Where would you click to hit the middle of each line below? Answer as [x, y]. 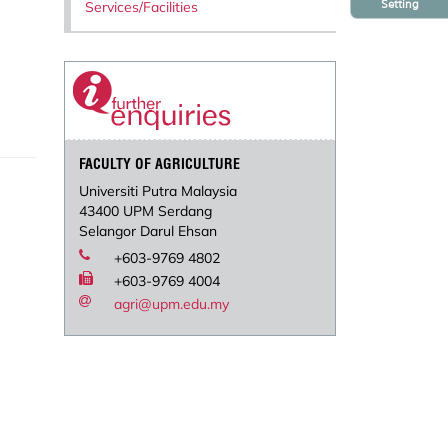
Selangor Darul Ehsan [148, 231]
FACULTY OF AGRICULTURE [160, 164]
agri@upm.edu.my [172, 304]
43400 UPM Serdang [146, 211]
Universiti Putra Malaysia [158, 191]
